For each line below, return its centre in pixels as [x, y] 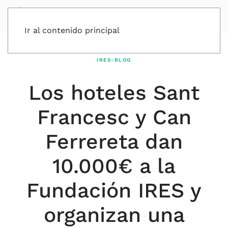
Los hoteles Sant [114, 93]
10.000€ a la [114, 166]
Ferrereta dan [114, 141]
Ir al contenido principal [72, 30]
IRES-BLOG [114, 60]
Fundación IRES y [114, 190]
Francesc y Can [114, 117]
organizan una [114, 215]
